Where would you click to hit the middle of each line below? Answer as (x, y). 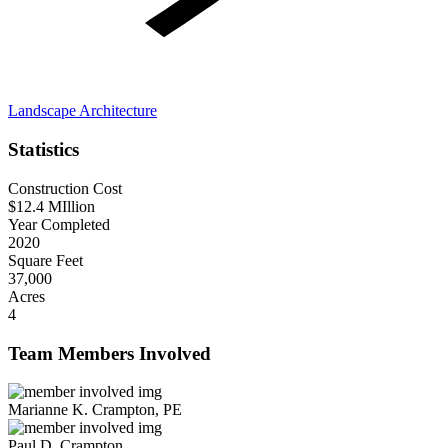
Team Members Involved (109, 353)
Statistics (43, 150)
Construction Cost (65, 188)
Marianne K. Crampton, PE (95, 410)
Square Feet (45, 260)
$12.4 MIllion (51, 206)
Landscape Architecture (82, 111)
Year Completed (59, 224)
